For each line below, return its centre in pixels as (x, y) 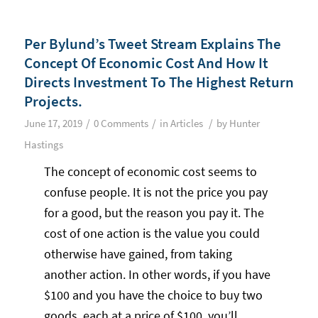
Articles (186, 124)
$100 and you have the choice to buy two (154, 295)
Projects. (53, 102)
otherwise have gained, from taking (138, 254)
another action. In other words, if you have (158, 275)
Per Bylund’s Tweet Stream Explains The (152, 44)
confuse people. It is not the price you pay (156, 192)
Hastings (43, 145)
